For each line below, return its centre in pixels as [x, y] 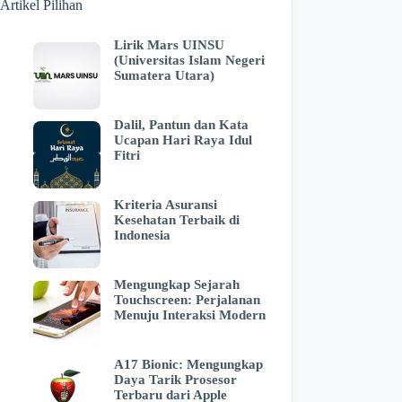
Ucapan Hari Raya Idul [183, 140]
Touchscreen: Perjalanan [187, 299]
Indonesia [142, 235]
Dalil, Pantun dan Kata [181, 124]
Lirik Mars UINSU [169, 45]
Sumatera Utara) [164, 76]
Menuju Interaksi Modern [189, 315]
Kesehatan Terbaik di [176, 219]
